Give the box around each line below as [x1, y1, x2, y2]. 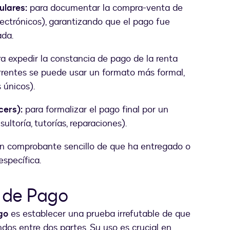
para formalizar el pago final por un [23, 103, 168, 117]
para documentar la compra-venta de [27, 2, 183, 15]
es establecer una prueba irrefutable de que [8, 207, 190, 221]
